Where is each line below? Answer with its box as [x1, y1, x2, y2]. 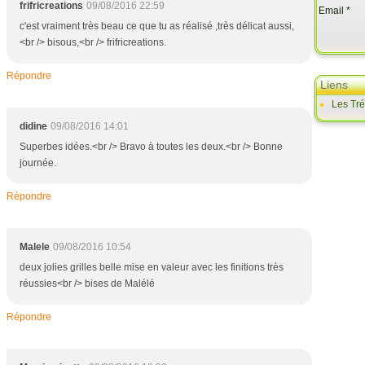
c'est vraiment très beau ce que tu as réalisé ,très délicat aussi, [20, 20, 294, 32]
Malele [20, 241, 50, 253]
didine [20, 121, 47, 132]
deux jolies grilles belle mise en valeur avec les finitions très [20, 262, 284, 273]
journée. [20, 157, 56, 169]
